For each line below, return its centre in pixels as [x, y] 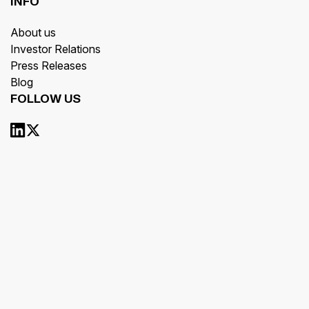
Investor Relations [56, 49]
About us [33, 33]
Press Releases [49, 66]
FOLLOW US [46, 99]
